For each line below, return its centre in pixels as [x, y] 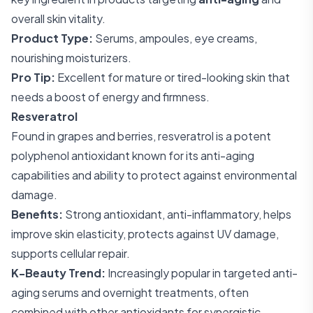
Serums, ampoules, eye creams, [175, 38]
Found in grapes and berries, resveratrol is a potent [141, 136]
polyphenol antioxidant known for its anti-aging [133, 155]
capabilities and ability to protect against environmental [154, 175]
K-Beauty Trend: [58, 273]
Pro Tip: [33, 77]
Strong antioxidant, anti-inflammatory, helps [177, 214]
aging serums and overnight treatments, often [130, 292]
